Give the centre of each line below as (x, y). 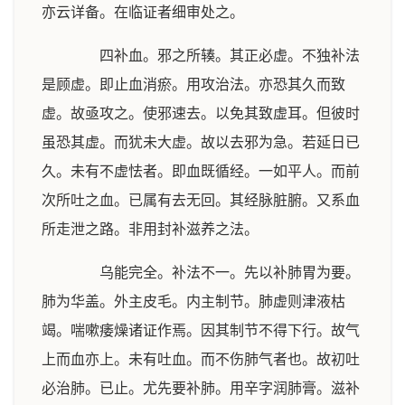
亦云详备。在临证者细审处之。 (143, 12)
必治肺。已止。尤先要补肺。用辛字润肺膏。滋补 (201, 388)
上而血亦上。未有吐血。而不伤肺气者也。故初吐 (201, 359)
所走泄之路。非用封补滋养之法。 (150, 229)
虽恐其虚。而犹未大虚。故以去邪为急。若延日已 (201, 142)
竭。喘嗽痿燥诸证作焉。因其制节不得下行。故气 (201, 330)
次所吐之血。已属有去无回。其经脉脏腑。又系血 (201, 200)
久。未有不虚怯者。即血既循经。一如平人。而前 (201, 171)
